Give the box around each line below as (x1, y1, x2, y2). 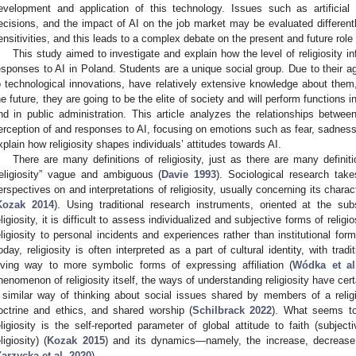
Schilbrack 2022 (192, 304, 273, 316)
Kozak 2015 (47, 334, 105, 346)
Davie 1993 (161, 168, 217, 180)
